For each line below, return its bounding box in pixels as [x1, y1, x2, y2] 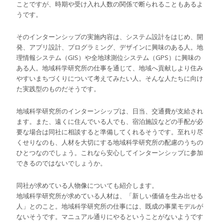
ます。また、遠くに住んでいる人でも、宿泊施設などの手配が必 [16, 117, 204, 126]
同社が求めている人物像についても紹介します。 [16, 181, 159, 190]
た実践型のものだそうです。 [16, 84, 101, 94]
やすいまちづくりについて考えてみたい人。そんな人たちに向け [16, 74, 204, 83]
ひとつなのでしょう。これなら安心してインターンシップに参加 [16, 148, 204, 158]
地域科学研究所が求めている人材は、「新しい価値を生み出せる [16, 191, 204, 201]
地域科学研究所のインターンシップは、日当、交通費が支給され [16, 107, 204, 116]
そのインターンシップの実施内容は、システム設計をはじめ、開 [16, 32, 204, 42]
